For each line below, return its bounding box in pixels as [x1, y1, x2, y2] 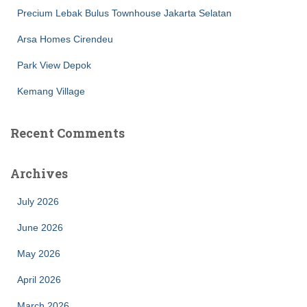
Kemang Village [17, 85, 85, 97]
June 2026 [17, 221, 63, 233]
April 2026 [17, 273, 61, 285]
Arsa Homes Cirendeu [17, 33, 113, 45]
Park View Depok [17, 59, 91, 71]
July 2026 [17, 195, 59, 207]
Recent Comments [10, 124, 125, 141]
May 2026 [17, 247, 60, 259]
